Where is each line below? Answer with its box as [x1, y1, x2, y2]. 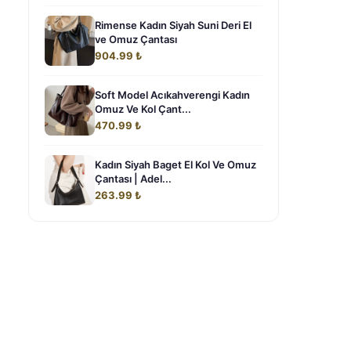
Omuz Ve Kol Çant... [95, 103, 191, 115]
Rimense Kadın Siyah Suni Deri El [95, 19, 251, 31]
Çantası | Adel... [95, 172, 172, 185]
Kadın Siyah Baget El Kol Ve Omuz [95, 158, 256, 171]
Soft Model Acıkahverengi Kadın [95, 89, 250, 101]
